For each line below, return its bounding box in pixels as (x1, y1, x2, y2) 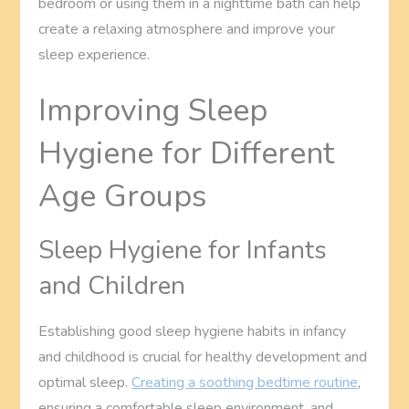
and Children (38, 267, 186, 303)
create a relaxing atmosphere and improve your (38, 18, 336, 39)
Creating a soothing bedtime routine (131, 372, 359, 393)
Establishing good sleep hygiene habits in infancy (38, 320, 347, 341)
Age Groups (38, 174, 207, 217)
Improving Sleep (38, 89, 268, 131)
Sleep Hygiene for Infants (38, 232, 328, 267)
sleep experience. (38, 44, 151, 65)
